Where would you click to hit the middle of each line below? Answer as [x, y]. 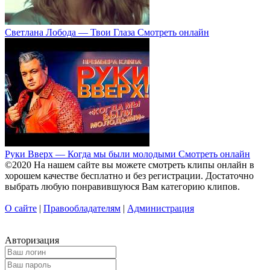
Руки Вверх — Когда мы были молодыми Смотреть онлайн [127, 154]
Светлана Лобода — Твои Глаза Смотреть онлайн [107, 32]
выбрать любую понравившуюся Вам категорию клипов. [122, 186]
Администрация [161, 208]
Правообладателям [82, 208]
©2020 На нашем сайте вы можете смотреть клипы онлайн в [130, 165]
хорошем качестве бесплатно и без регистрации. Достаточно [129, 175]
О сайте [21, 208]
